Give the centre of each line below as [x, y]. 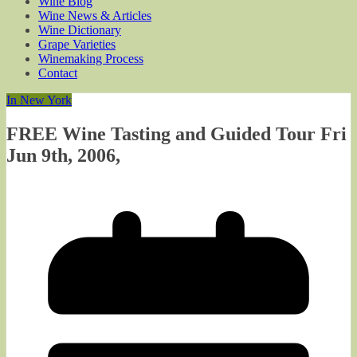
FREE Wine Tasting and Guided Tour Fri [177, 133]
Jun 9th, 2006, [63, 155]
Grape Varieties [77, 44]
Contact [58, 73]
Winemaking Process [91, 59]
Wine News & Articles [95, 16]
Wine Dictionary [80, 30]
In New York [39, 100]
